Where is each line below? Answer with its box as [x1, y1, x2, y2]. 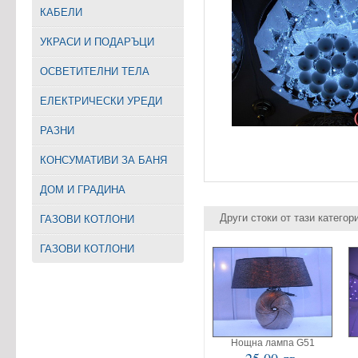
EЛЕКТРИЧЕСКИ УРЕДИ [40, 95, 162, 107]
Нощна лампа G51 [230, 337, 315, 348]
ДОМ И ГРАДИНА [40, 184, 125, 196]
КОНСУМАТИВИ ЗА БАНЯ [40, 154, 167, 166]
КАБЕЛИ [40, 6, 82, 18]
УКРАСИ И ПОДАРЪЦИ [40, 36, 154, 48]
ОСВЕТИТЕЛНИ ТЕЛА [40, 66, 149, 78]
